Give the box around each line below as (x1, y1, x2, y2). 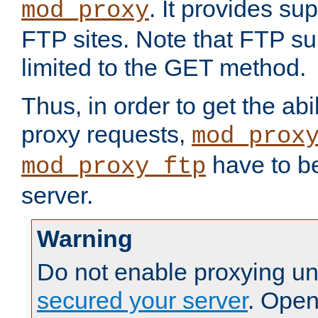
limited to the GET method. (21, 54, 306, 82)
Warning (37, 225, 133, 253)
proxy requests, (21, 121, 192, 148)
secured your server (37, 287, 248, 314)
